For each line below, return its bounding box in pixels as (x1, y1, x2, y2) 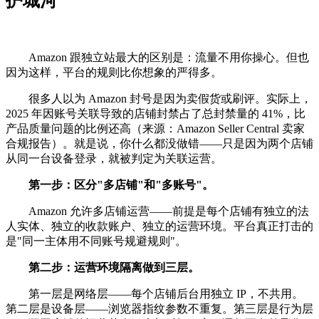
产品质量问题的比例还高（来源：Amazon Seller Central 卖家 (6, 122, 305, 135)
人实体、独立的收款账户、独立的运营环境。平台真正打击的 (6, 220, 313, 233)
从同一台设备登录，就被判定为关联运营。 (6, 152, 222, 165)
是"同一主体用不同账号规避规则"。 (6, 235, 187, 248)
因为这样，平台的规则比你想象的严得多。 (6, 66, 222, 79)
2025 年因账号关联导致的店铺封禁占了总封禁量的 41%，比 (6, 108, 305, 120)
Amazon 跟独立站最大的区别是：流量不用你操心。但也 (6, 51, 309, 64)
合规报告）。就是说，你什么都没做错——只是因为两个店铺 (6, 137, 313, 150)
